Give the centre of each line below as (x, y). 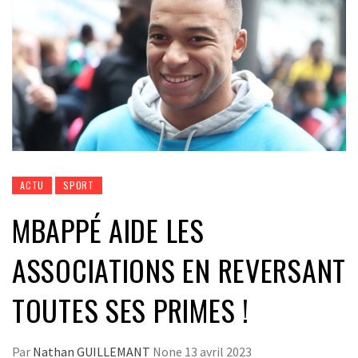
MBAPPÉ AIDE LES (108, 229)
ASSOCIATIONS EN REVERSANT (179, 269)
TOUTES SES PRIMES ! (131, 309)
